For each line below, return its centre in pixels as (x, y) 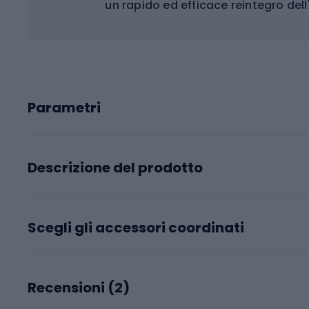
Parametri (64, 107)
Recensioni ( (71, 287)
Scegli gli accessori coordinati (136, 227)
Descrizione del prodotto (115, 167)
